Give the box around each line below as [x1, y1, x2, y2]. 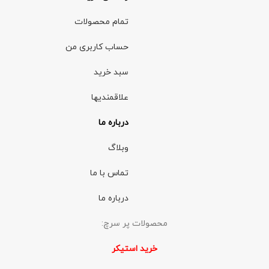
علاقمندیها [91, 91, 128, 103]
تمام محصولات [74, 16, 128, 28]
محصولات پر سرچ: [101, 217, 168, 229]
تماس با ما [90, 167, 128, 179]
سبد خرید [94, 66, 128, 78]
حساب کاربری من [65, 41, 128, 53]
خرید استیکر [112, 243, 157, 255]
